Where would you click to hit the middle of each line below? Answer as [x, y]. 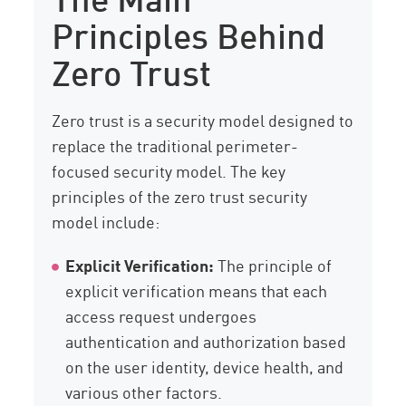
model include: [106, 222]
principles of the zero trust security [180, 196]
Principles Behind [189, 33]
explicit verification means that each [197, 290]
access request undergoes [161, 316]
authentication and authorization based [206, 341]
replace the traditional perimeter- [175, 145]
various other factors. [144, 392]
